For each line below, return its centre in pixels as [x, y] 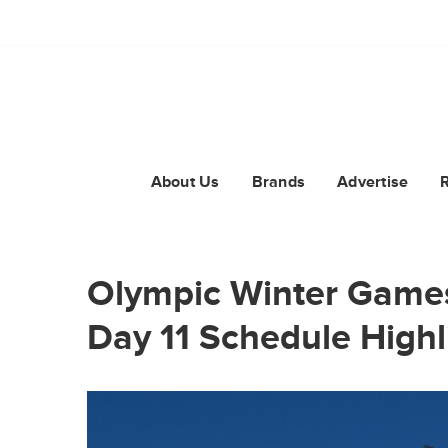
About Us [185, 182]
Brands [278, 182]
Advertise [373, 182]
